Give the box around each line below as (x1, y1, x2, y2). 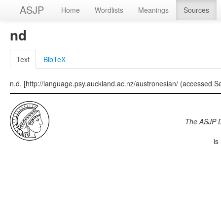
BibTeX (43, 54, 66, 64)
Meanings (138, 5, 169, 15)
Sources (184, 5, 209, 15)
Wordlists (95, 5, 123, 15)
